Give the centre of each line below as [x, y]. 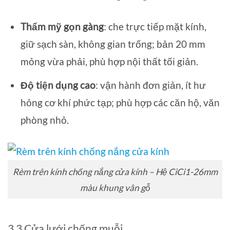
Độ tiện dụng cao [58, 85]
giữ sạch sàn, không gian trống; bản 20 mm [113, 44]
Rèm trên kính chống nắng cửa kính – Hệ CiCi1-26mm [115, 171]
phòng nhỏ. [44, 120]
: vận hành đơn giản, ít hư [150, 85]
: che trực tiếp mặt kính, [155, 27]
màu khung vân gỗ [115, 187]
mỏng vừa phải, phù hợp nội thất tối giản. [109, 62]
